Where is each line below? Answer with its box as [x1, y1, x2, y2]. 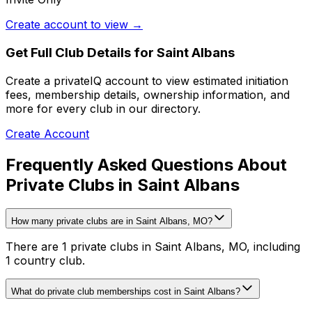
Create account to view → [6, 17, 143, 32]
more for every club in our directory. [6, 101, 201, 116]
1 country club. [6, 253, 85, 268]
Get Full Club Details [6, 44, 131, 61]
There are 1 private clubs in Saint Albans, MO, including [6, 240, 300, 254]
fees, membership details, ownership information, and [6, 87, 290, 102]
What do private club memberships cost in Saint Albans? [11, 286, 240, 297]
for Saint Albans [131, 44, 235, 61]
